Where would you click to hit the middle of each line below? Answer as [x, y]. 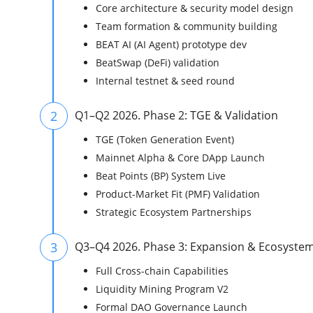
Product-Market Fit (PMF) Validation [178, 194]
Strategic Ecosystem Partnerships [174, 212]
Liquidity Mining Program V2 [162, 289]
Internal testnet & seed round [165, 81]
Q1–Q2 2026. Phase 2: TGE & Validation [176, 116]
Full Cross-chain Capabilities [162, 271]
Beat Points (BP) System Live [161, 176]
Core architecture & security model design [195, 8]
